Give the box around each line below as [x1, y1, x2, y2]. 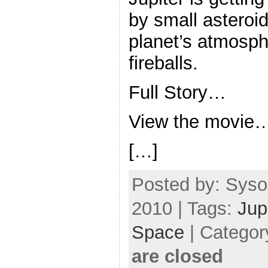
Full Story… [129, 82, 226, 103]
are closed [132, 245, 223, 267]
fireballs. [129, 53, 198, 74]
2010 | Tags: [132, 197, 237, 219]
